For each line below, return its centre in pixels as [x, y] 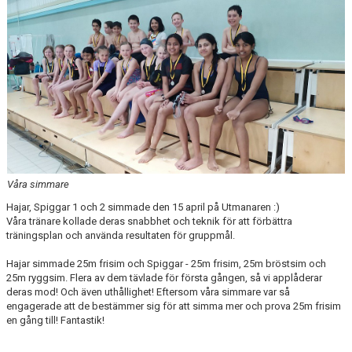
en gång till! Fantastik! [55, 320]
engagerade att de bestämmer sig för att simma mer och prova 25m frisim [174, 306]
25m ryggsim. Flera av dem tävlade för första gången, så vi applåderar [164, 277]
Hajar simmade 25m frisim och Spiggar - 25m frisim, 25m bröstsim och [166, 263]
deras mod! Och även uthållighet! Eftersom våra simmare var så [148, 291]
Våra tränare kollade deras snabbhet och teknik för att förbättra [149, 221]
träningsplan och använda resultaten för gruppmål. [121, 235]
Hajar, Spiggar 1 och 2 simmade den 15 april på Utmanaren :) [143, 207]
